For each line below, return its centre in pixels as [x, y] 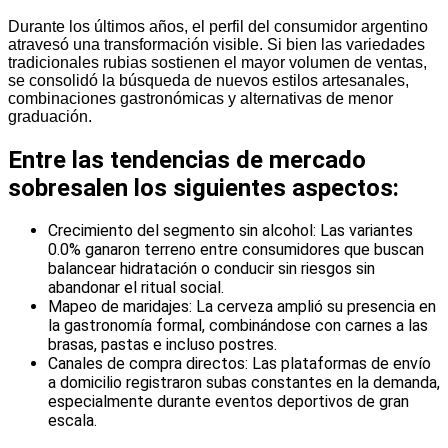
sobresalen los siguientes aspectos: [203, 187]
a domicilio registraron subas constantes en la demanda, [244, 383]
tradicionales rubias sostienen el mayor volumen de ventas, [217, 62]
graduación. [50, 116]
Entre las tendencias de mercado [187, 159]
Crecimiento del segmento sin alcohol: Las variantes [230, 231]
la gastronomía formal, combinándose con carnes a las [238, 326]
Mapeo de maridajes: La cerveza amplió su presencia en [242, 307]
